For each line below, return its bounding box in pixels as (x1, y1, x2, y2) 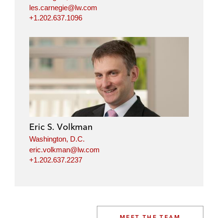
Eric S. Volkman (29, 121, 92, 132)
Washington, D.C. (29, 135, 85, 143)
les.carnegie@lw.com (29, 3, 97, 12)
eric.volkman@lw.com (29, 145, 100, 154)
